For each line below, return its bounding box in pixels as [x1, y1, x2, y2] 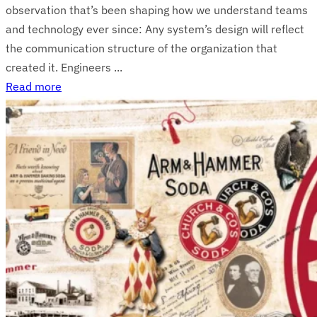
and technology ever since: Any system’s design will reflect [6, 21, 304, 36]
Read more [6, 79, 62, 93]
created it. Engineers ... [6, 59, 122, 74]
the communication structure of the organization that [6, 40, 277, 55]
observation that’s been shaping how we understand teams [6, 2, 308, 17]
